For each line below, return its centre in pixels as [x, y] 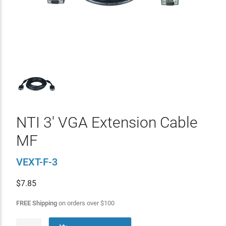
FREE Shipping [36, 203]
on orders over [78, 203]
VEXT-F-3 [37, 162]
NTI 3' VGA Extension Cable [107, 122]
